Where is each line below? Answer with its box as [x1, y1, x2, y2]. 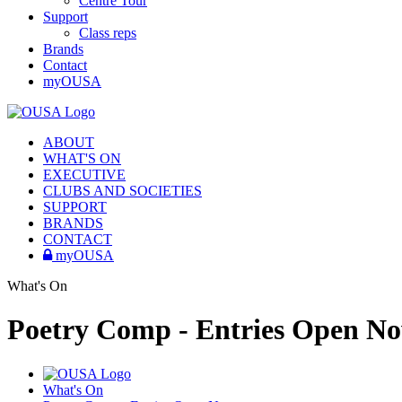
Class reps [79, 25, 136, 40]
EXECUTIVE [43, 167, 126, 182]
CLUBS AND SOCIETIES [43, 183, 202, 198]
